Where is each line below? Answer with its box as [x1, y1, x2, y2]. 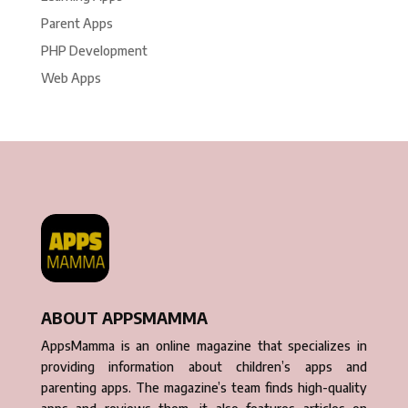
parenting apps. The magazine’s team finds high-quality [40, 380, 368, 396]
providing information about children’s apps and [40, 359, 368, 375]
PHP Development [40, 43, 148, 59]
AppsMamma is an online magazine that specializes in [40, 338, 368, 354]
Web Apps [40, 70, 101, 87]
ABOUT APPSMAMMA [40, 307, 208, 329]
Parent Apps [40, 15, 113, 32]
